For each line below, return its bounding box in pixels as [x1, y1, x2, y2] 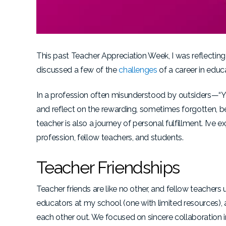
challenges [119, 65, 157, 75]
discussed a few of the [36, 65, 119, 75]
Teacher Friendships [36, 157, 180, 178]
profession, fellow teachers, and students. [36, 132, 188, 142]
